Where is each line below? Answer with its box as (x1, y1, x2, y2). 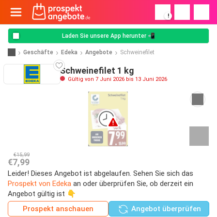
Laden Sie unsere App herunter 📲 (62, 32, 155, 39)
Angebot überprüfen (129, 204, 201, 213)
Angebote (85, 48, 112, 56)
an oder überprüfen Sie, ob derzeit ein (71, 179, 193, 188)
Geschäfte (23, 48, 53, 56)
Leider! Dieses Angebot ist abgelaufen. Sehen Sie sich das (8, 169, 193, 178)
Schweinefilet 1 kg (60, 65, 134, 76)
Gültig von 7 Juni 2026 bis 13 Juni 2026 (66, 76, 167, 82)
